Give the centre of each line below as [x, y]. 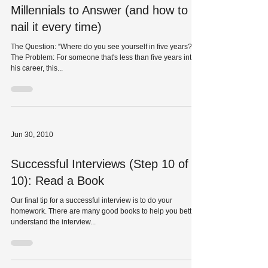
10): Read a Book [57, 214]
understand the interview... [53, 255]
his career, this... [37, 102]
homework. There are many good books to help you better [104, 245]
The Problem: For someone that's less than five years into [103, 91]
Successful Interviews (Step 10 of [100, 197]
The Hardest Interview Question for [104, 27]
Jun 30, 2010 [32, 168]
